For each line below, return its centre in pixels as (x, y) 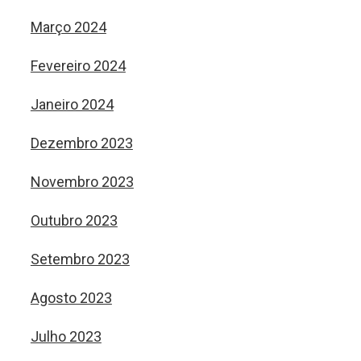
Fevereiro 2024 (78, 66)
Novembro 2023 (82, 182)
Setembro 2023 (80, 259)
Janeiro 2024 (72, 104)
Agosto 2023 (71, 298)
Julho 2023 (66, 336)
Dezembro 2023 (81, 143)
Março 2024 (68, 27)
